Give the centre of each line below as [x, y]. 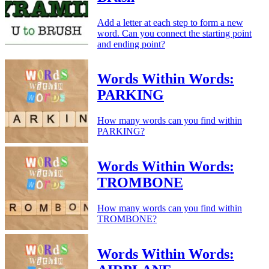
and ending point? [131, 44]
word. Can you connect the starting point [174, 33]
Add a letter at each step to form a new [170, 22]
